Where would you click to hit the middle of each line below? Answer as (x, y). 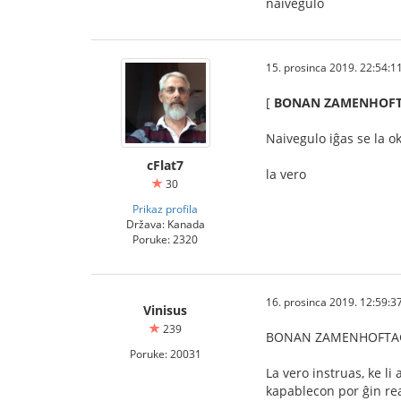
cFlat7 (165, 165)
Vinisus (165, 310)
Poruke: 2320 (165, 239)
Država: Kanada (165, 224)
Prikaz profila (165, 209)
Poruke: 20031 (165, 354)
